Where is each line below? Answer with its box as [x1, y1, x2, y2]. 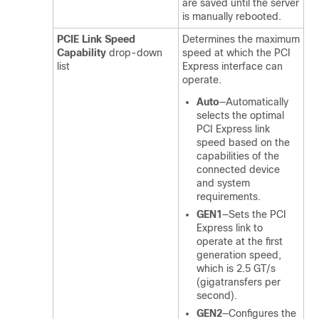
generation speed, [197, 249, 281, 261]
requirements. [197, 191, 261, 202]
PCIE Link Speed [57, 33, 135, 45]
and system [197, 177, 250, 189]
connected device [197, 164, 280, 175]
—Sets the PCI [222, 209, 286, 220]
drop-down [106, 47, 162, 58]
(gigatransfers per [197, 276, 281, 288]
